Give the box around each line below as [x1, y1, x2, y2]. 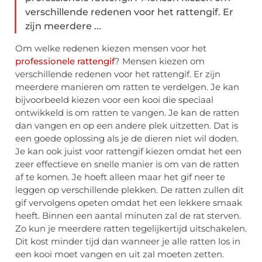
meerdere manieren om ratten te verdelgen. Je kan [15, 81, 239, 93]
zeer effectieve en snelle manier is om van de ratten [15, 158, 239, 170]
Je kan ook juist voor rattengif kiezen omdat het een [15, 146, 242, 157]
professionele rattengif [15, 56, 115, 67]
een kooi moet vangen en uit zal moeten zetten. [15, 249, 224, 260]
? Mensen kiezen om [115, 56, 205, 67]
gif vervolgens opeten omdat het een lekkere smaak [15, 197, 242, 209]
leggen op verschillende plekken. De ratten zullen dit [15, 184, 244, 196]
